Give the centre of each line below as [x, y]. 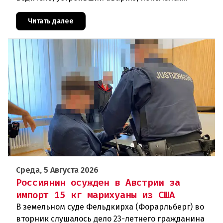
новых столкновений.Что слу [72, 22]
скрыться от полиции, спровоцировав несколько [111, 10]
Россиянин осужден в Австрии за [98, 183]
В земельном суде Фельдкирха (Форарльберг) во [110, 207]
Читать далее [51, 21]
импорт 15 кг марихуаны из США [95, 195]
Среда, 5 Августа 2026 [57, 170]
